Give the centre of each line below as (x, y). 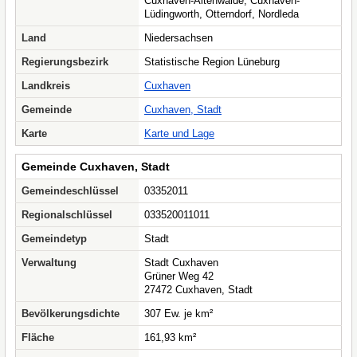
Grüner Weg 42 (179, 276)
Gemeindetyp (54, 239)
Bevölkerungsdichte (71, 314)
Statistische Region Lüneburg (212, 62)
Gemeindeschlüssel (70, 191)
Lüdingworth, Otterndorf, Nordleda (222, 14)
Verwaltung (49, 263)
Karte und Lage (179, 133)
